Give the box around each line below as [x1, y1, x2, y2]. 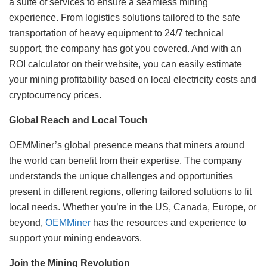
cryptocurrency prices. [9, 90, 101, 101]
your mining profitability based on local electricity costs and [9, 74, 256, 85]
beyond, [9, 218, 45, 228]
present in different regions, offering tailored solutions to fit [9, 187, 252, 197]
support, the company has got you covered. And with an [9, 44, 241, 54]
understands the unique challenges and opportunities [9, 171, 233, 182]
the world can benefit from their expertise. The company [9, 156, 242, 166]
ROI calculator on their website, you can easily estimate [9, 59, 242, 70]
